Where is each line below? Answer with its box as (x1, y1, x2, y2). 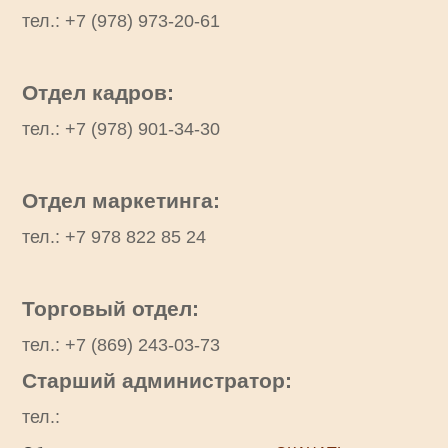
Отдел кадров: (22, 81, 174, 104)
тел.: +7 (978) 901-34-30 (22, 119, 220, 139)
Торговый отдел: (22, 297, 199, 320)
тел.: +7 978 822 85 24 (22, 227, 206, 247)
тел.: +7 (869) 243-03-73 (22, 335, 220, 355)
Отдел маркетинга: (22, 189, 220, 212)
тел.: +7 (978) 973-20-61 (22, 11, 220, 31)
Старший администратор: (22, 369, 292, 392)
